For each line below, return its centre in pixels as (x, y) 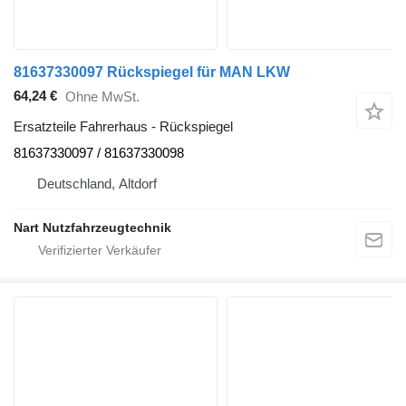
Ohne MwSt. (102, 97)
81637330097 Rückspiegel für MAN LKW (152, 72)
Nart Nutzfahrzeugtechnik (92, 227)
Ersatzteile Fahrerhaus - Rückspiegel (123, 126)
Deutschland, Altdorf (97, 183)
